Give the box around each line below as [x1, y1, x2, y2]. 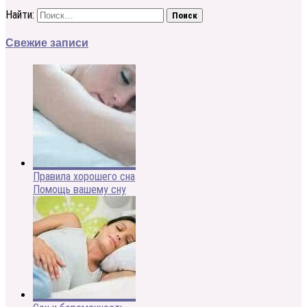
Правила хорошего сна [33, 169, 135, 183]
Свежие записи [5, 37, 88, 49]
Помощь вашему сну [33, 182, 126, 196]
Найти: [5, 8, 34, 22]
